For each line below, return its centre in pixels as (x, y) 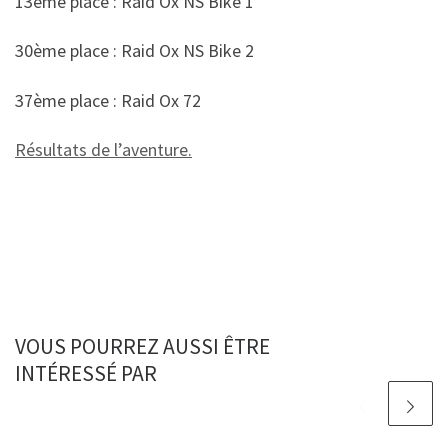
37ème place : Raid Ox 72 (108, 100)
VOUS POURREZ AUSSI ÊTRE (142, 347)
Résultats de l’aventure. (103, 150)
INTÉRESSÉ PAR (86, 374)
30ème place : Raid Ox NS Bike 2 (134, 51)
